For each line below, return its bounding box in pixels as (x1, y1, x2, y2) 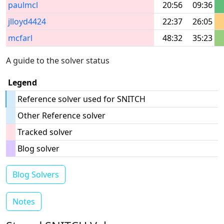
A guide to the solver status (6, 55, 109, 66)
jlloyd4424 (8, 16, 46, 27)
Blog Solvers (12, 169, 59, 180)
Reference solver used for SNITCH (17, 93, 145, 104)
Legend (8, 77, 37, 88)
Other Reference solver (17, 110, 105, 121)
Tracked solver (17, 126, 72, 137)
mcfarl (8, 32, 32, 43)
